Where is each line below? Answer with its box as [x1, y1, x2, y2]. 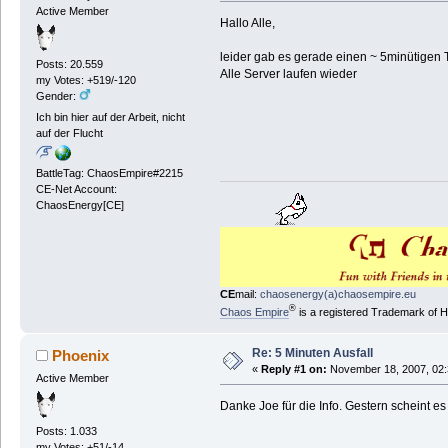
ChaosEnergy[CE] [35, 198, 124, 211]
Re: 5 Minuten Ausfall [251, 345, 373, 360]
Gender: [35, 90, 79, 103]
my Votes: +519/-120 [35, 74, 136, 87]
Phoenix [52, 346, 110, 364]
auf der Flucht [35, 127, 103, 140]
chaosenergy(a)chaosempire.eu [259, 288, 416, 301]
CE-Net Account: [35, 182, 117, 195]
